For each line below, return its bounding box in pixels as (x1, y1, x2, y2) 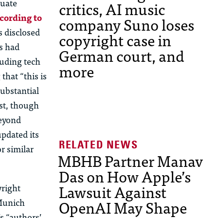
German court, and (59, 43, 184, 68)
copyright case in (59, 28, 171, 53)
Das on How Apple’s (59, 164, 191, 189)
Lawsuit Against (59, 180, 166, 204)
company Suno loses (59, 12, 194, 37)
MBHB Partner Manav (58, 148, 203, 173)
